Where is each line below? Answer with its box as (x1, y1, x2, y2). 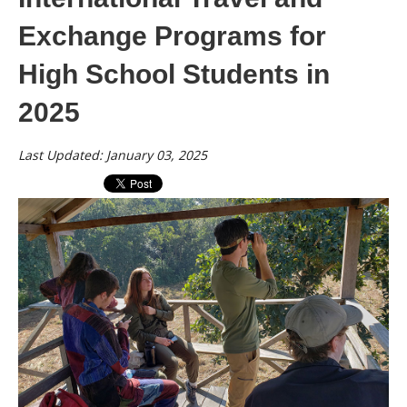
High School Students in (18, 58, 330, 89)
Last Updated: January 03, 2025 (18, 145, 207, 164)
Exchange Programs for (18, 20, 326, 51)
